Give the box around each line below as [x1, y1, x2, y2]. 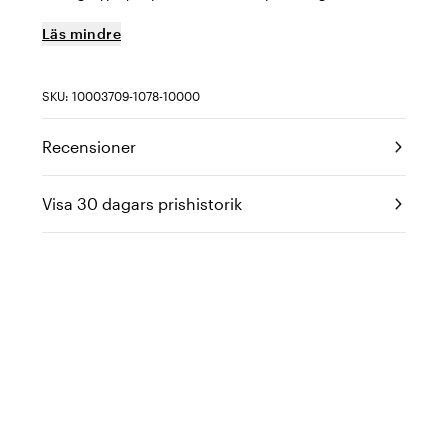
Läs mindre [42, 25, 121, 42]
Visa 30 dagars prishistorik [42, 194, 242, 213]
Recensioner [42, 137, 136, 156]
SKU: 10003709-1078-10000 [42, 89, 200, 103]
